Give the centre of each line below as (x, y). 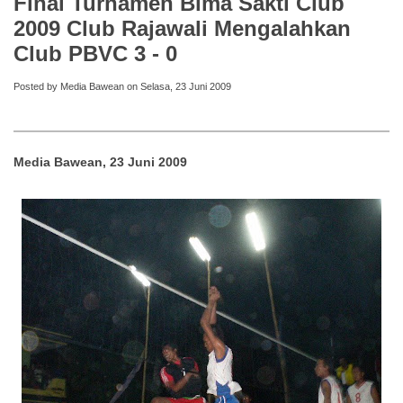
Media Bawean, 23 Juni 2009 (100, 161)
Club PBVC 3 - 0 (95, 53)
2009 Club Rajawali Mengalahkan (182, 28)
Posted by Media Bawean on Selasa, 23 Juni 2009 (122, 86)
